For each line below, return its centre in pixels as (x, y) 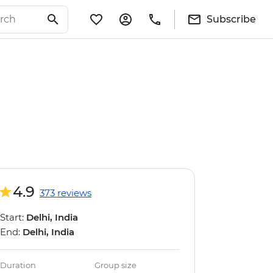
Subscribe (231, 19)
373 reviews (66, 193)
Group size (116, 265)
